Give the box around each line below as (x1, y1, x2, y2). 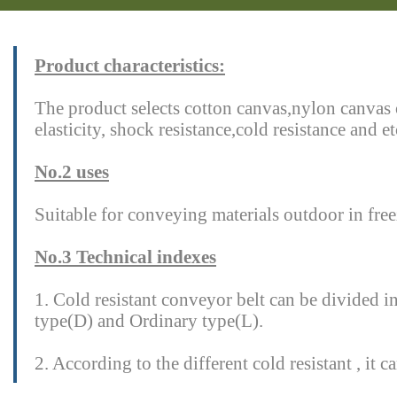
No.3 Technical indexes (35, 246, 216, 268)
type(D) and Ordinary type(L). (35, 310, 263, 331)
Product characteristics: (35, 55, 225, 76)
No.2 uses (35, 161, 109, 183)
